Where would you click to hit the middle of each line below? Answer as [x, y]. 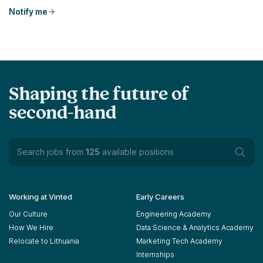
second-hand [63, 115]
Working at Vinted [41, 197]
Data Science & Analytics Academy [195, 228]
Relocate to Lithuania [44, 241]
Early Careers [160, 197]
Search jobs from [51, 152]
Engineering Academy [174, 214]
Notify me [28, 12]
